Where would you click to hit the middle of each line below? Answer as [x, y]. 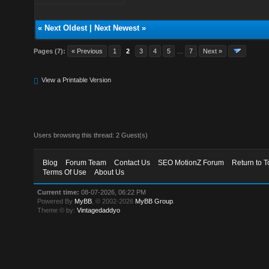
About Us [110, 172]
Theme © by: [57, 210]
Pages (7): [50, 51]
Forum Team [86, 162]
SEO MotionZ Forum [191, 162]
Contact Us [132, 162]
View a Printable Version [77, 80]
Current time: [59, 192]
